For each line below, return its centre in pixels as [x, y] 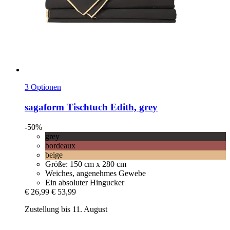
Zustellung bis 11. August [66, 209]
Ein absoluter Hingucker [85, 182]
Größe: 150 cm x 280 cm [86, 164]
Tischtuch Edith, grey [111, 107]
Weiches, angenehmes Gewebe [95, 173]
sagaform [44, 107]
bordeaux [60, 145]
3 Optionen [43, 87]
